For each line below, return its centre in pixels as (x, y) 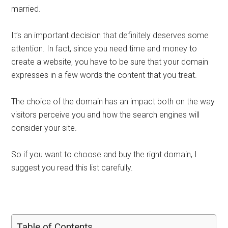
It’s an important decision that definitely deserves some (110, 35)
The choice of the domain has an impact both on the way (113, 102)
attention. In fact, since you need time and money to (104, 49)
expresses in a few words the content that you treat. (104, 75)
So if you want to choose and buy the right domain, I (104, 154)
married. (26, 9)
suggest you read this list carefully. (72, 168)
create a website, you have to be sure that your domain (110, 62)
